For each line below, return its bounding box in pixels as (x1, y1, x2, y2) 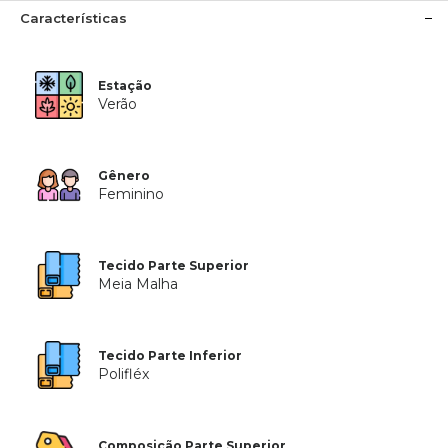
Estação (98, 78, 153, 93)
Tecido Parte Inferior (98, 348, 243, 363)
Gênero (98, 168, 151, 183)
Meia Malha (98, 275, 179, 293)
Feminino (98, 185, 165, 203)
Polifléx (98, 365, 150, 383)
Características (20, 10, 127, 26)
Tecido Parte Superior (98, 258, 250, 273)
